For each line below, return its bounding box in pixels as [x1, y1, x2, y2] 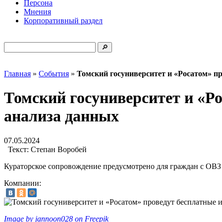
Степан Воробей [29, 145, 87, 154]
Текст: [8, 145, 29, 154]
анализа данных [4, 107, 119, 125]
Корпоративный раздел [24, 16, 103, 25]
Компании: [4, 178, 41, 187]
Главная [4, 69, 31, 78]
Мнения [24, 7, 51, 16]
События [39, 69, 69, 78]
